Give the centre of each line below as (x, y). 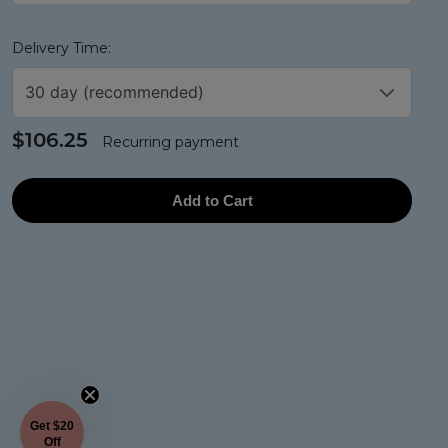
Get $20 (52, 425)
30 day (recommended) (114, 92)
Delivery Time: (61, 48)
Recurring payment (170, 142)
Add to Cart (212, 200)
